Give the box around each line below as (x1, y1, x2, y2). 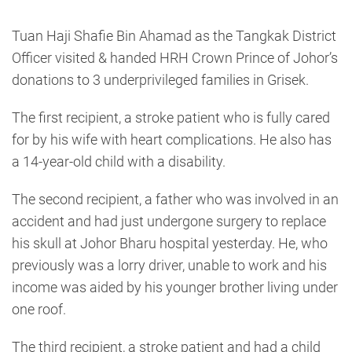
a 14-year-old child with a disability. (12, 152, 225, 170)
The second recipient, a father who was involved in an (12, 190, 339, 207)
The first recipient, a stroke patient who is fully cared (12, 108, 330, 126)
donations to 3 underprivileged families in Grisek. (12, 71, 309, 88)
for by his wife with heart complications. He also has (12, 130, 332, 148)
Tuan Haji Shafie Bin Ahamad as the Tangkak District (12, 27, 336, 44)
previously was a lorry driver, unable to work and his (12, 256, 327, 273)
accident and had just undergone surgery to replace (12, 212, 326, 229)
